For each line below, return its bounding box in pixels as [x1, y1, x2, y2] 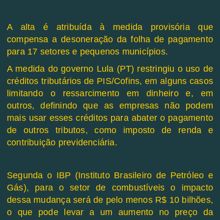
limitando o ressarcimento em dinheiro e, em [7, 88, 213, 99]
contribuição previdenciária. [7, 137, 117, 148]
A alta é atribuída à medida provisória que [7, 22, 213, 32]
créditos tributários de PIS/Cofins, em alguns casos [7, 76, 213, 86]
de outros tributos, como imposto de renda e [7, 125, 213, 136]
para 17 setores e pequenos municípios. [7, 47, 168, 57]
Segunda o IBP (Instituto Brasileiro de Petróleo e [7, 170, 213, 181]
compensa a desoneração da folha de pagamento [7, 34, 213, 45]
